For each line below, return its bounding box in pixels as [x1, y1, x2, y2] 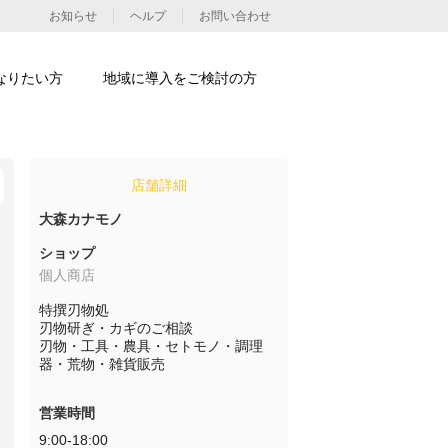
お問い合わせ [199, 9, 271, 23]
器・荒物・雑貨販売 [39, 356, 165, 372]
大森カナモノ [39, 211, 123, 227]
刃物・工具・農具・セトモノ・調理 [39, 338, 263, 354]
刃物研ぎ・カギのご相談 [39, 320, 193, 336]
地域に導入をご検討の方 [103, 69, 257, 86]
